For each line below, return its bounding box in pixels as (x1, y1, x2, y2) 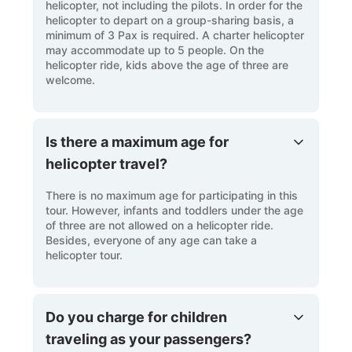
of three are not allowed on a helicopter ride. (46, 218, 274, 232)
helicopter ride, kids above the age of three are (46, 57, 289, 71)
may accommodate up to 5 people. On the (46, 42, 265, 57)
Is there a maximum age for (46, 133, 229, 150)
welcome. (46, 72, 96, 86)
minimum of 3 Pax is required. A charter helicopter (46, 27, 305, 42)
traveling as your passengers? (46, 330, 252, 347)
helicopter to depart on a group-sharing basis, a (46, 13, 295, 27)
